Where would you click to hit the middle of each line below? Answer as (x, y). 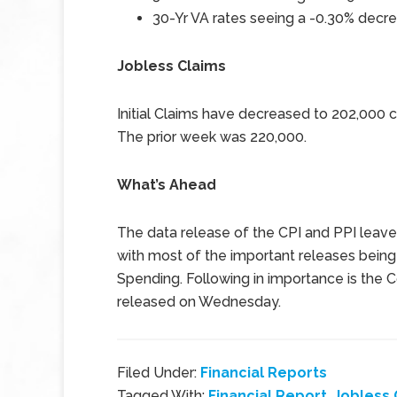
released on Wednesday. (199, 302)
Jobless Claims (171, 66)
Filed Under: (159, 373)
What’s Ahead (167, 185)
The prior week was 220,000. (212, 137)
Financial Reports (264, 373)
